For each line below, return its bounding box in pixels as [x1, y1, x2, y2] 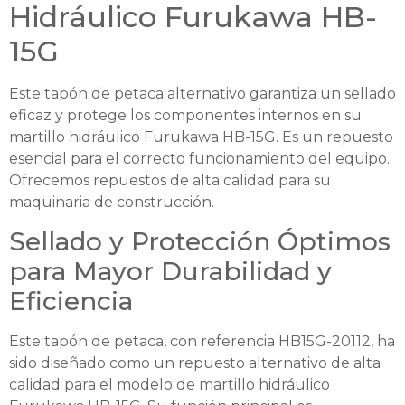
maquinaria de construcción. [9, 193, 214, 212]
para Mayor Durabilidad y [9, 255, 332, 287]
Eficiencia [9, 285, 133, 316]
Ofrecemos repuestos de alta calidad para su [9, 172, 331, 190]
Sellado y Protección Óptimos [9, 225, 391, 257]
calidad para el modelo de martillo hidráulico [9, 375, 330, 393]
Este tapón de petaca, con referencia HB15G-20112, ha [9, 332, 395, 350]
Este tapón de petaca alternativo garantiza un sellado [9, 85, 396, 103]
